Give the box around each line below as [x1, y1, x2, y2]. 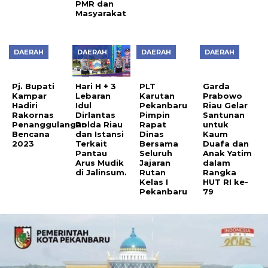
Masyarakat [75, 8, 127, 18]
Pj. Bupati [12, 81, 54, 91]
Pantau [75, 148, 108, 158]
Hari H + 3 [75, 81, 117, 91]
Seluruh [139, 148, 172, 158]
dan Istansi [75, 129, 124, 139]
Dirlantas [75, 109, 116, 120]
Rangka [203, 167, 237, 177]
